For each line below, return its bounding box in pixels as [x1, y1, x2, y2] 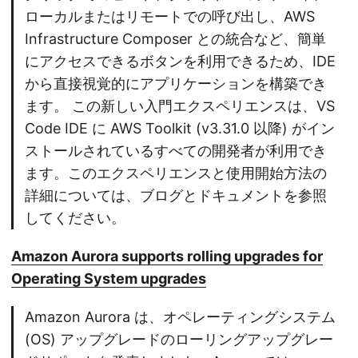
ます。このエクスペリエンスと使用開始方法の [25, 165, 327, 182]
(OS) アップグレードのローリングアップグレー [25, 331, 333, 348]
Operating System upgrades [11, 270, 206, 288]
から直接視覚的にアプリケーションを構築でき [25, 75, 327, 93]
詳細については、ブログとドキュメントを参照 [25, 187, 327, 205]
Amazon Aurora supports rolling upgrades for [11, 248, 323, 265]
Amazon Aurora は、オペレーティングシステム [25, 308, 336, 326]
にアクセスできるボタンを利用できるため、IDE [25, 53, 336, 70]
